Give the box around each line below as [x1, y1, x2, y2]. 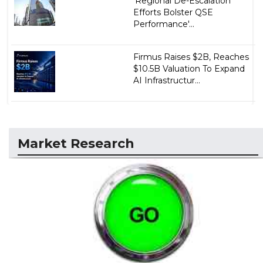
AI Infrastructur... [133, 75, 200, 86]
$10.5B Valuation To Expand [133, 63, 245, 74]
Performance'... [133, 18, 194, 29]
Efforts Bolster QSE [133, 6, 213, 18]
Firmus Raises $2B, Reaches [133, 51, 249, 62]
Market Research [18, 135, 134, 151]
